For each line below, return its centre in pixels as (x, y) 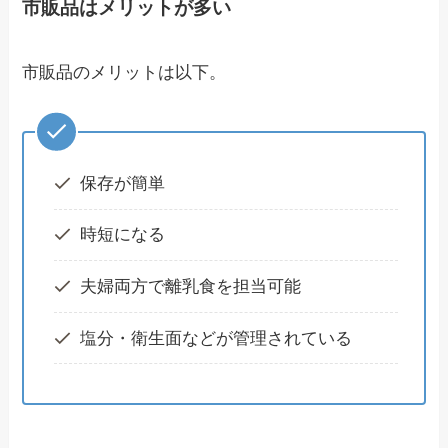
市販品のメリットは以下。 (124, 73)
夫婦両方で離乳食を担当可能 (190, 286)
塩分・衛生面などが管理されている (215, 338)
